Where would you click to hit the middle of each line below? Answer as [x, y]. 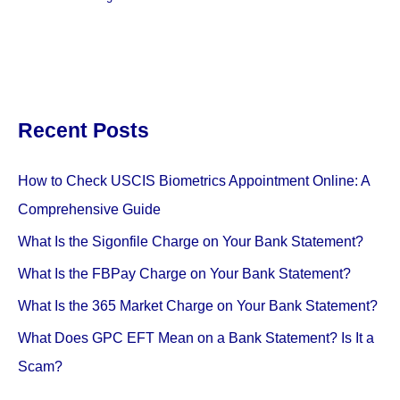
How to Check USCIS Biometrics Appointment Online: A [194, 180]
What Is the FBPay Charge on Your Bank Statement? [184, 273]
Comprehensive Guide [89, 208]
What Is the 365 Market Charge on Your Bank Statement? [198, 305]
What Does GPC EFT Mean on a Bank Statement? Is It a [196, 338]
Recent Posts [83, 130]
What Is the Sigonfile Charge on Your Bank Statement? [191, 241]
